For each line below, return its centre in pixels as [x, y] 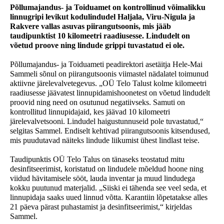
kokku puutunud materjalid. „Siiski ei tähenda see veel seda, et [108, 187]
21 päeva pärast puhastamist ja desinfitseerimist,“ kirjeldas [101, 206]
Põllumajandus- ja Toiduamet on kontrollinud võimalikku [108, 7]
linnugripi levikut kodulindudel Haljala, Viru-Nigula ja [102, 16]
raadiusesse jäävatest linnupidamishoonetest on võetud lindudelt [110, 92]
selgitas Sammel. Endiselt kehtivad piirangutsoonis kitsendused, [110, 130]
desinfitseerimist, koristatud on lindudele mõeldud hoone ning [107, 168]
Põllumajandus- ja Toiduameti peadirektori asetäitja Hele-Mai [106, 64]
